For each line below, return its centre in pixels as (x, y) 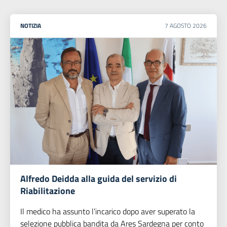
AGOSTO (181, 26)
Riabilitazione (48, 191)
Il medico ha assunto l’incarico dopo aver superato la (108, 212)
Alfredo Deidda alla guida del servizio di (99, 179)
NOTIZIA (31, 26)
